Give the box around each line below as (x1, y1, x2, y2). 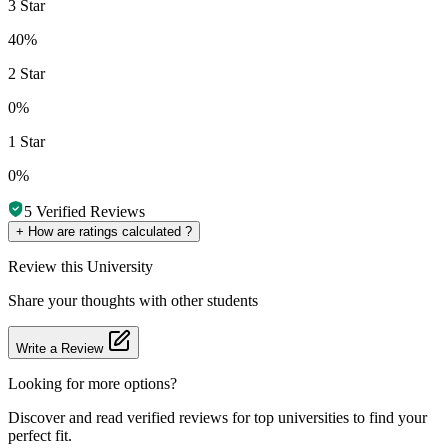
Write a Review (16, 340, 107, 356)
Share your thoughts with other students (8, 291, 258, 309)
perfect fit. (8, 426, 72, 444)
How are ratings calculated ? (24, 223, 192, 239)
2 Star (8, 64, 45, 82)
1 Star (8, 132, 45, 150)
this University (61, 257, 153, 275)
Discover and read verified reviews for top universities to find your (8, 408, 427, 426)
